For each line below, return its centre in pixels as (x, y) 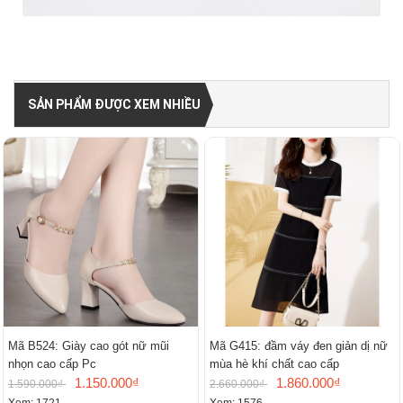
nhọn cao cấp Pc (52, 364)
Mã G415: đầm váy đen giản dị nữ (299, 346)
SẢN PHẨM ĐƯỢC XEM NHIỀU (114, 105)
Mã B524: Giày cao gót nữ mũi (89, 346)
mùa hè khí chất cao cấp (274, 364)
